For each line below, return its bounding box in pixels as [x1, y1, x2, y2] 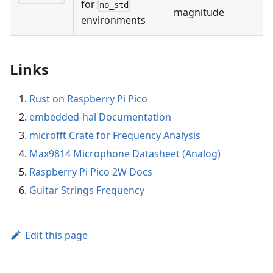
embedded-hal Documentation [29, 110, 171, 124]
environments [81, 13, 146, 27]
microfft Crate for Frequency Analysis [29, 129, 200, 143]
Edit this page [24, 229, 88, 243]
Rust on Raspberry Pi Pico [29, 92, 147, 106]
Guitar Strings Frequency [29, 183, 144, 197]
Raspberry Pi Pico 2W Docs [29, 165, 152, 179]
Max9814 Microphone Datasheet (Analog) [29, 147, 221, 161]
